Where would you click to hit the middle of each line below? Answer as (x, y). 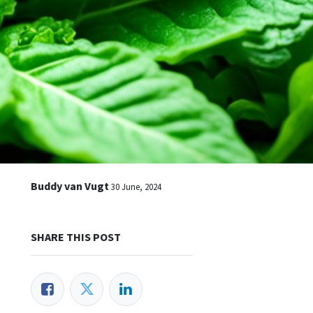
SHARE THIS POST (76, 237)
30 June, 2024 (136, 187)
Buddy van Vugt (70, 186)
